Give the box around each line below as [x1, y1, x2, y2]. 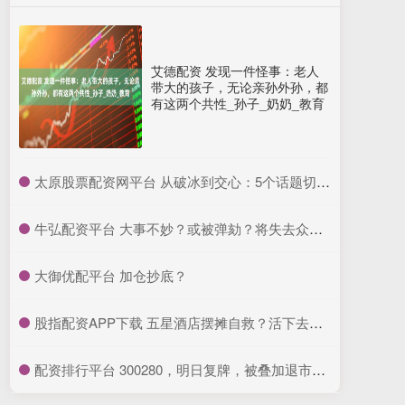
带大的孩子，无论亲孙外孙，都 [151, 78, 328, 96]
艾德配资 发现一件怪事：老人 [151, 61, 319, 80]
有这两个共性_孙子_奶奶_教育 [151, 94, 325, 112]
